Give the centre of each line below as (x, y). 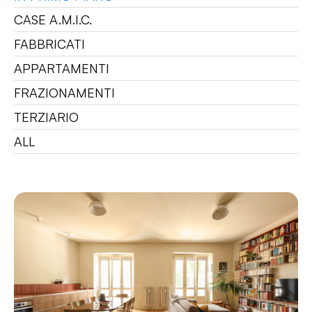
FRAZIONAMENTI (64, 93)
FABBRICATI (49, 44)
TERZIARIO (46, 117)
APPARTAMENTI (62, 69)
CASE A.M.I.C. (53, 20)
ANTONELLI (156, 290)
